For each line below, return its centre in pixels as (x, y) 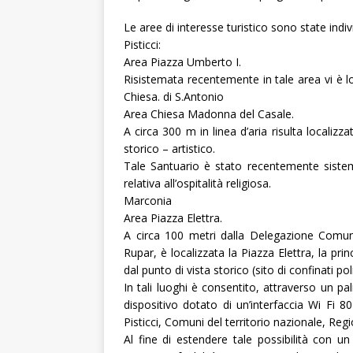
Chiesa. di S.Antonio (174, 97)
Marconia (148, 201)
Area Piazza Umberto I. (182, 62)
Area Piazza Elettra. (173, 218)
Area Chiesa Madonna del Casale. (209, 114)
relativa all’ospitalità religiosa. (197, 183)
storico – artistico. (169, 149)
